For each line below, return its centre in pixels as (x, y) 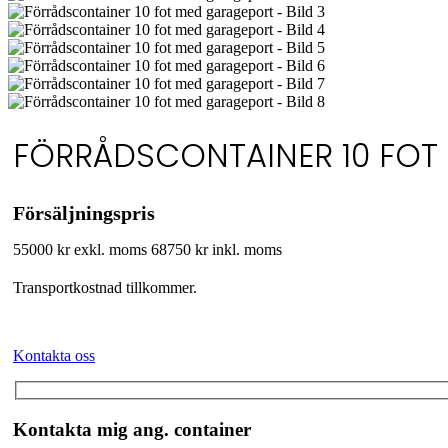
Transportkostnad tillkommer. (105, 287)
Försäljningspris (84, 212)
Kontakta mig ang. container (132, 430)
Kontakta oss (54, 355)
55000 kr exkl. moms (82, 249)
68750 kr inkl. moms (216, 249)
